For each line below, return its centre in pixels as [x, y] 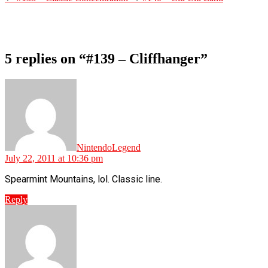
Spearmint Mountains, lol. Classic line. [83, 179]
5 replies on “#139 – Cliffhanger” [106, 58]
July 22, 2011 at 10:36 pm [54, 158]
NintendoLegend [109, 147]
